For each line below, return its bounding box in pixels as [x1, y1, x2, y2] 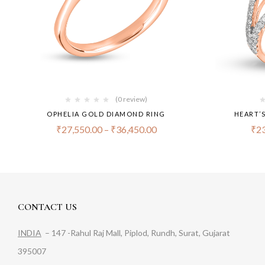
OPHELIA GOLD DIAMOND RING [47, 110, 166, 118]
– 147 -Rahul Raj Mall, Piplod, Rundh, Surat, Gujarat [41, 228, 230, 238]
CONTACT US [18, 201, 77, 214]
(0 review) [115, 95, 147, 104]
